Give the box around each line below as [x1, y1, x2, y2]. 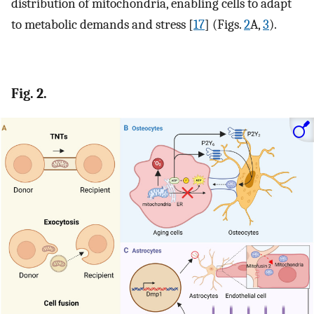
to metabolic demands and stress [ [11, 16, 193, 32]
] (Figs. [205, 16, 244, 32]
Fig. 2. [11, 85, 47, 102]
